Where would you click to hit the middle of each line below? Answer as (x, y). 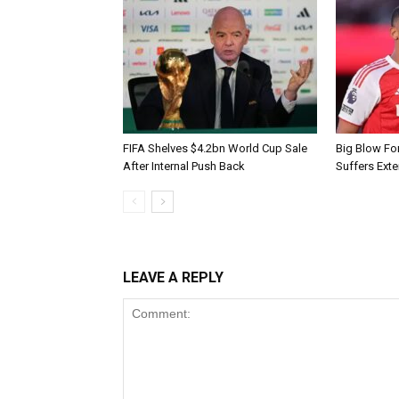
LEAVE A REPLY (173, 277)
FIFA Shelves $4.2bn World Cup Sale (215, 148)
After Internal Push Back (184, 166)
